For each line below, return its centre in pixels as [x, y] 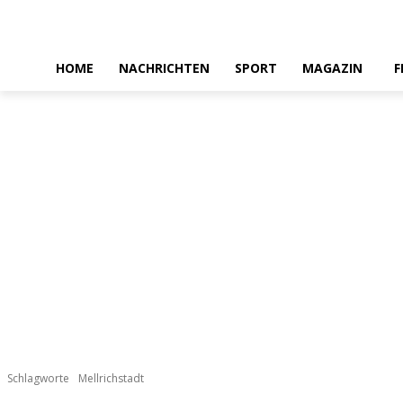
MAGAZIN [332, 68]
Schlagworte [38, 379]
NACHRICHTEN [164, 68]
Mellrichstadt [111, 379]
